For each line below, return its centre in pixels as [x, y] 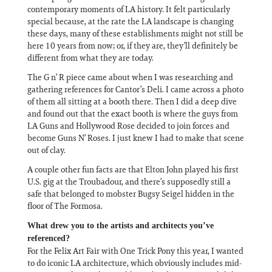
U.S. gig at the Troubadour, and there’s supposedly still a [129, 181]
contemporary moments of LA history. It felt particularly [129, 9]
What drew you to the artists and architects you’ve [121, 225]
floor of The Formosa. [66, 206]
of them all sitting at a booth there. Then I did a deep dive [132, 101]
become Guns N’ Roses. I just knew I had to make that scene [136, 138]
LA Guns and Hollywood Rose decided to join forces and [128, 125]
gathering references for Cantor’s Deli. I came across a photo [135, 89]
